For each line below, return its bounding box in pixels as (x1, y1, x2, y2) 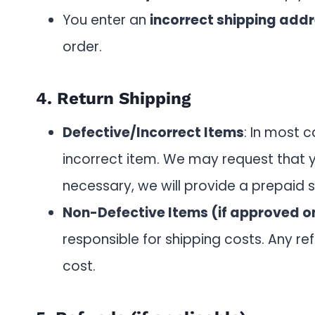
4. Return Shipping (36, 89, 191, 108)
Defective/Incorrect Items (63, 123, 244, 142)
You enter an (63, 11, 150, 30)
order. (63, 37, 102, 56)
